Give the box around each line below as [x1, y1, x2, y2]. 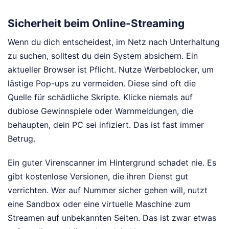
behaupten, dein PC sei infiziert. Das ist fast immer [8, 119, 204, 130]
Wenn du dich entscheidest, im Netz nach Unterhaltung [8, 36, 220, 47]
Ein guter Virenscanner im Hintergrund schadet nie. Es [8, 157, 216, 168]
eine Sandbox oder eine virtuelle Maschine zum [8, 198, 191, 209]
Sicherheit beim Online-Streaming [8, 16, 185, 30]
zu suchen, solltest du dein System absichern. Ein [8, 50, 198, 61]
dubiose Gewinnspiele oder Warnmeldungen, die [8, 105, 193, 116]
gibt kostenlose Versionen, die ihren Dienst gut [8, 171, 188, 181]
